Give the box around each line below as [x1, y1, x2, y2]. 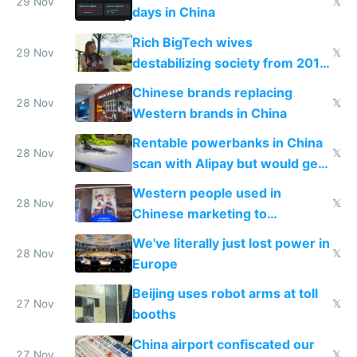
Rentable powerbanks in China [131, 134, 323, 151]
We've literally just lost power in [131, 235, 330, 252]
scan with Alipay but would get [131, 155, 323, 171]
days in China [131, 4, 215, 21]
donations [131, 96, 194, 112]
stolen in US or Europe [131, 175, 272, 192]
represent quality [131, 226, 240, 243]
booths [131, 306, 176, 323]
